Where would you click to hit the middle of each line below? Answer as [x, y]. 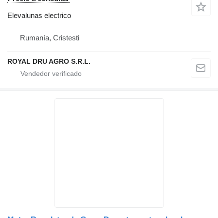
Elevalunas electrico [39, 16]
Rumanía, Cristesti [50, 38]
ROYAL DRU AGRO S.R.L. [49, 62]
